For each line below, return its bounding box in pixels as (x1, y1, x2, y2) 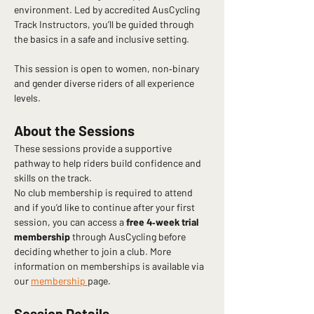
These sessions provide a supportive (14, 142, 174, 155)
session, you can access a (14, 216, 126, 228)
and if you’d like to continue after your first (14, 201, 197, 214)
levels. (14, 92, 41, 104)
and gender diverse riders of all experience (14, 77, 196, 90)
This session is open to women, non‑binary (14, 62, 201, 75)
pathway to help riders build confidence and (14, 157, 203, 170)
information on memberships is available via (14, 260, 206, 273)
